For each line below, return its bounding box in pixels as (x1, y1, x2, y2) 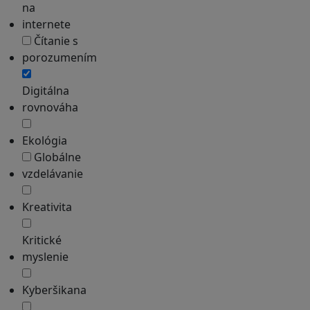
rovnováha (22, 100, 78, 115)
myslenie (22, 249, 69, 264)
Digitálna (22, 83, 69, 98)
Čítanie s (31, 33, 78, 48)
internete (22, 17, 71, 32)
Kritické (22, 232, 62, 248)
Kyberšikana (22, 282, 86, 298)
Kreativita (22, 199, 72, 215)
